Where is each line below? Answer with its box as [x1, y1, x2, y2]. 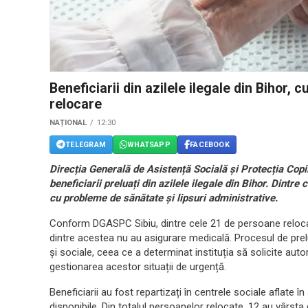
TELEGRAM [65, 140, 106, 149]
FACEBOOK [190, 140, 230, 149]
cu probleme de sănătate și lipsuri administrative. [49, 192, 278, 205]
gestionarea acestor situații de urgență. [49, 261, 226, 274]
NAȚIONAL [49, 118, 87, 128]
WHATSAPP [127, 140, 170, 149]
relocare [49, 96, 102, 113]
